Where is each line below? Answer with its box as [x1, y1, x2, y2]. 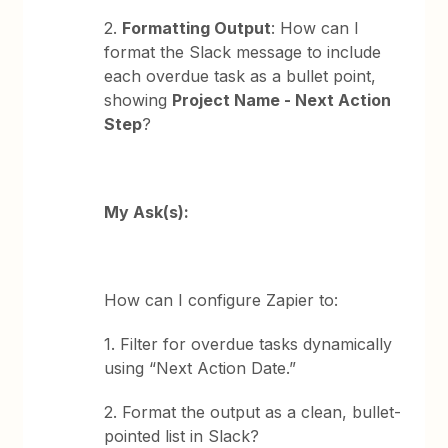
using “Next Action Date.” [104, 357, 297, 378]
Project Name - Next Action [172, 89, 392, 110]
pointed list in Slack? [104, 425, 260, 446]
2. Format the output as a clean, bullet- [104, 401, 402, 422]
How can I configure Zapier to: [104, 289, 339, 310]
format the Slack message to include [104, 41, 382, 62]
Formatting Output [122, 17, 272, 38]
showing [104, 89, 173, 110]
